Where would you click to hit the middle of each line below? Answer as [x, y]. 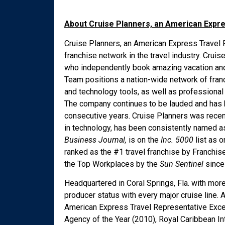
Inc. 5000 [177, 140]
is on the [143, 140]
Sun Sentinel [180, 164]
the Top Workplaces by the [111, 164]
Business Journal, [96, 140]
